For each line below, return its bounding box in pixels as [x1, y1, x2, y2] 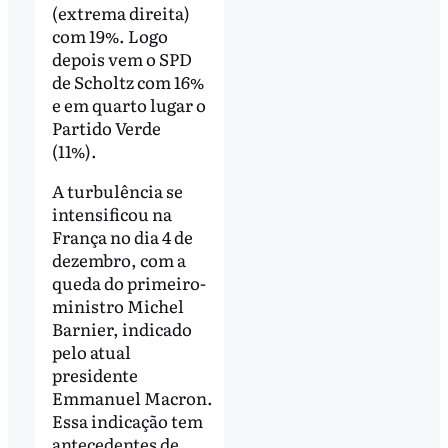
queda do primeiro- [51, 269, 206, 295]
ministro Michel [51, 292, 184, 318]
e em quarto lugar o [51, 92, 206, 118]
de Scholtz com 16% [51, 69, 204, 95]
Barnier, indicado [51, 315, 192, 341]
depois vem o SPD [51, 46, 192, 72]
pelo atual [51, 338, 131, 364]
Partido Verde [51, 115, 161, 141]
